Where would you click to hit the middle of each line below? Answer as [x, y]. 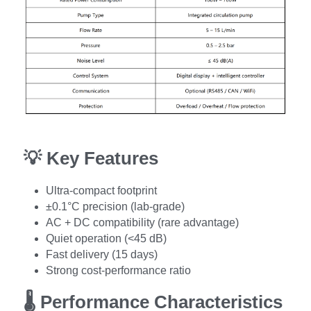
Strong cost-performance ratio [118, 270]
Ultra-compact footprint [101, 190]
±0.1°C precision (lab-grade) [115, 206]
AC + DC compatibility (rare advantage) [142, 222]
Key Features [102, 158]
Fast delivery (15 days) [102, 254]
